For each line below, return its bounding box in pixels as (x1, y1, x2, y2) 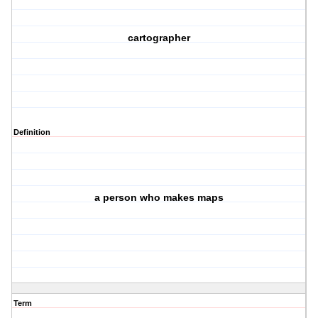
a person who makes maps (94, 192, 224, 204)
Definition (13, 128, 50, 137)
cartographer (128, 32, 191, 44)
